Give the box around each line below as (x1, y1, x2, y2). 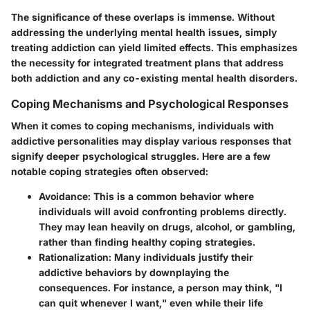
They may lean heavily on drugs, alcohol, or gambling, (39, 221, 295, 233)
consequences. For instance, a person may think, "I (39, 282, 282, 294)
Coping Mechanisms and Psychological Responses (11, 97, 289, 111)
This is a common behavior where (91, 190, 254, 203)
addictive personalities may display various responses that (11, 135, 291, 147)
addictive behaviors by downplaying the (39, 266, 229, 279)
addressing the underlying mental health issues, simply (11, 26, 277, 39)
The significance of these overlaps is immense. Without (11, 11, 275, 24)
